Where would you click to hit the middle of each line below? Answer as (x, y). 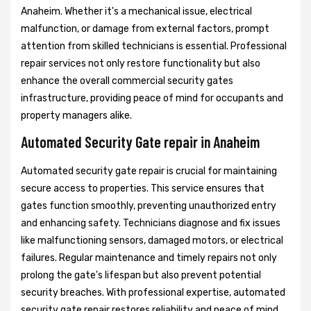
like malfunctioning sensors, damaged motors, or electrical (152, 241)
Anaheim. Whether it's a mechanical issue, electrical (136, 12)
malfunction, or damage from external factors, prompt (145, 29)
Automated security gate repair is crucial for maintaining (149, 171)
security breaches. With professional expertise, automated (153, 293)
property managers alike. (76, 116)
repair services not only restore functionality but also (141, 64)
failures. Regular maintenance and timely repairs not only (149, 258)
